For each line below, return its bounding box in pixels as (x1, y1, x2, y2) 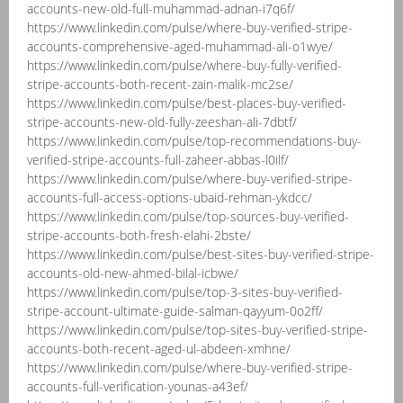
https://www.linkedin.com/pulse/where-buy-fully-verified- (27, 57, 342, 74)
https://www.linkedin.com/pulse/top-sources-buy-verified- (27, 208, 349, 225)
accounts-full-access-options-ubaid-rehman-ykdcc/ (27, 189, 312, 206)
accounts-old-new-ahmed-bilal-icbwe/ (27, 264, 238, 282)
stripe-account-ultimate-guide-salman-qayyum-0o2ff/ (27, 302, 323, 319)
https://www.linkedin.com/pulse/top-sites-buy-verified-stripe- (27, 321, 368, 338)
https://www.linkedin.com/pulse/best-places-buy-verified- (27, 94, 346, 112)
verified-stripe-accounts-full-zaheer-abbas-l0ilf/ (27, 151, 289, 168)
